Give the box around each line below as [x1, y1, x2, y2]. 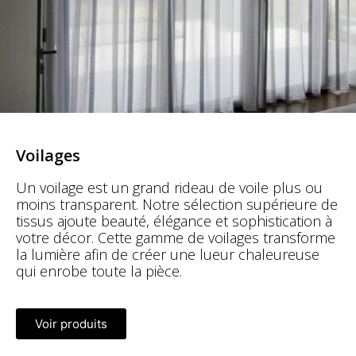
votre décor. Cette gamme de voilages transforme [16, 228, 335, 248]
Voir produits [35, 316, 107, 332]
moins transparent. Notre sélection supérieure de [16, 195, 338, 215]
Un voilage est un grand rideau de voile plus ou [16, 178, 323, 198]
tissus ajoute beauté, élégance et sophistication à [16, 211, 332, 231]
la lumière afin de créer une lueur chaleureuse [16, 245, 319, 265]
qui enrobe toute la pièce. [16, 261, 182, 281]
